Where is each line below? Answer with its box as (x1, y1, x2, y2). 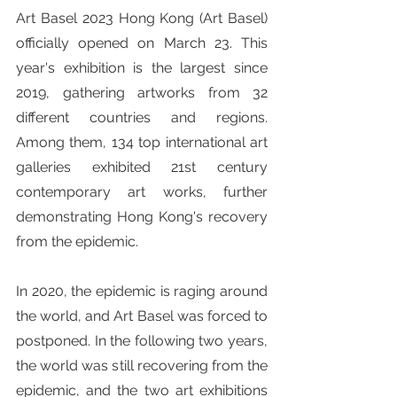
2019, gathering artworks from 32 (16, 84, 268, 101)
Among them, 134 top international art (16, 134, 268, 151)
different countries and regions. (16, 109, 268, 126)
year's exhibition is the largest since (16, 59, 268, 76)
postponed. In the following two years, (16, 332, 268, 349)
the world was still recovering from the (16, 357, 268, 374)
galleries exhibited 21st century (16, 159, 268, 175)
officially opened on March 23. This (16, 35, 268, 51)
